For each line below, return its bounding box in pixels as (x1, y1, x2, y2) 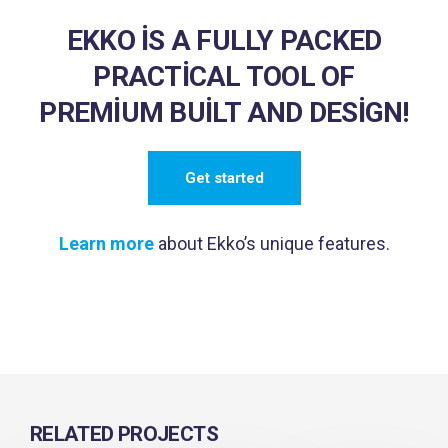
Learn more (58, 233, 154, 254)
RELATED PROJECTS (30, 422, 218, 446)
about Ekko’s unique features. (153, 233, 390, 254)
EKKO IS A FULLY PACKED (66, 24, 382, 57)
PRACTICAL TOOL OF (93, 60, 355, 93)
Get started (184, 169, 264, 187)
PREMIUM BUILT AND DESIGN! (39, 96, 409, 129)
